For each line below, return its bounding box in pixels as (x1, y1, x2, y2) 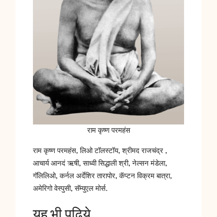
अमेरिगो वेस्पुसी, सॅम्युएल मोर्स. (33, 185, 108, 192)
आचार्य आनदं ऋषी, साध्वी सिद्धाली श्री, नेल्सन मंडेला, (33, 160, 167, 167)
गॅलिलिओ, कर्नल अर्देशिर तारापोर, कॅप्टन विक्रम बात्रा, (33, 172, 172, 180)
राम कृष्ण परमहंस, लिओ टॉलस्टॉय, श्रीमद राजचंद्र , (33, 147, 167, 155)
